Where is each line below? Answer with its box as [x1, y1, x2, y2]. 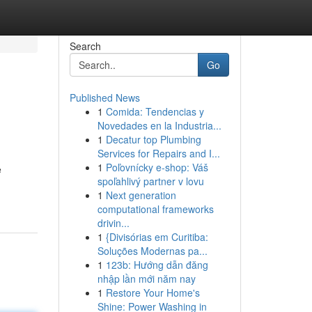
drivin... [97, 216, 130, 230]
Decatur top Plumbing [105, 132, 201, 146]
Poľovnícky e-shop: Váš [105, 160, 208, 174]
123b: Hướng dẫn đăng [105, 258, 208, 272]
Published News [69, 91, 140, 104]
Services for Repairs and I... [97, 146, 220, 160]
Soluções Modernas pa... [97, 244, 208, 258]
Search [69, 39, 101, 53]
